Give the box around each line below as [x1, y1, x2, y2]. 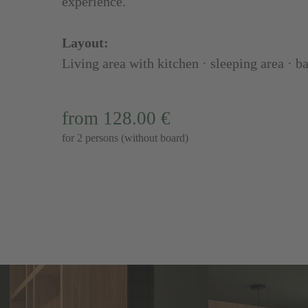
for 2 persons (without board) [61, 132, 188, 144]
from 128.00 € [61, 108, 170, 129]
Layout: [61, 35, 109, 50]
